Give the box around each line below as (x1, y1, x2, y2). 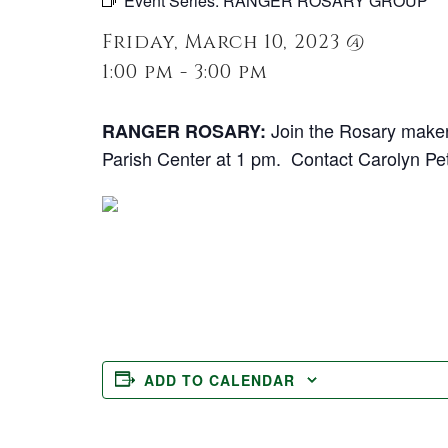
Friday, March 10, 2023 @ (102, 29, 366, 55)
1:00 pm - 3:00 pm (102, 59, 268, 85)
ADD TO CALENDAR (144, 370, 295, 390)
